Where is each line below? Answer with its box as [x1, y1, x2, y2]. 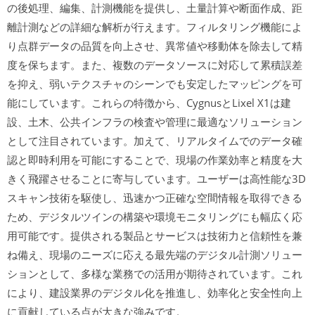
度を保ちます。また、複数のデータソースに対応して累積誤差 [7, 58, 302, 72]
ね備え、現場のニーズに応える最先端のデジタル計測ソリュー [7, 247, 302, 262]
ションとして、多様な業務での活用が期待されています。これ [7, 266, 302, 281]
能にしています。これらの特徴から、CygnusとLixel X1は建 [7, 96, 291, 110]
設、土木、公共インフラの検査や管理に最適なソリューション [7, 115, 302, 129]
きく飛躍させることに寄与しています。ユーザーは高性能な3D [7, 172, 306, 186]
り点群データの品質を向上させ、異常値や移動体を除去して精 [7, 39, 302, 53]
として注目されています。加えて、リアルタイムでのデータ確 [7, 134, 302, 148]
